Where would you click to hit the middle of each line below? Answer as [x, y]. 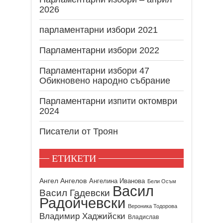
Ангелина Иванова [117, 181]
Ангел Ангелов [63, 180]
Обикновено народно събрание [105, 80]
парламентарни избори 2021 [99, 30]
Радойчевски [82, 203]
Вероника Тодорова [153, 206]
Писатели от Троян [79, 131]
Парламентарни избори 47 [94, 70]
